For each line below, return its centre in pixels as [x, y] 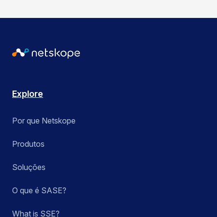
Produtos [28, 144]
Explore [28, 94]
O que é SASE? [39, 191]
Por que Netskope [44, 121]
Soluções [29, 167]
